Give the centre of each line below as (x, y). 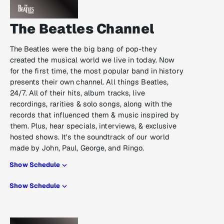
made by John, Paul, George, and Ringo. (77, 148)
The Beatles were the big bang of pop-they (83, 49)
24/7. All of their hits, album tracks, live (77, 93)
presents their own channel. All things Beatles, (89, 82)
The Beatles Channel (82, 29)
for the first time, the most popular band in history (96, 71)
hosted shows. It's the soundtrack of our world (90, 137)
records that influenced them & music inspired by (94, 115)
